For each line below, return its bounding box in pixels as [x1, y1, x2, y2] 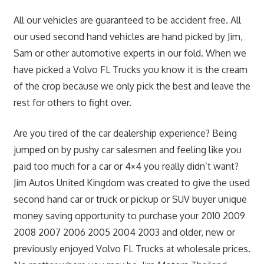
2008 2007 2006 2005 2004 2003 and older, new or [13, 226, 235, 238]
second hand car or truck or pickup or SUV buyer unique [13, 193, 247, 205]
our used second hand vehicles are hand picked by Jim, [13, 30, 243, 42]
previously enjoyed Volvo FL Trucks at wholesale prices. [13, 242, 250, 255]
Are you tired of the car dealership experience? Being [13, 127, 237, 139]
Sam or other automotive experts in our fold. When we [13, 47, 246, 59]
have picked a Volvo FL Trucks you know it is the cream [13, 63, 247, 75]
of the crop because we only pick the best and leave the [13, 80, 250, 92]
